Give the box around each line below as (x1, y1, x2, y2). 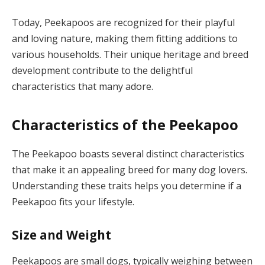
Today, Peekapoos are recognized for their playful (12, 16, 235, 30)
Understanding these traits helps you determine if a (12, 179, 241, 192)
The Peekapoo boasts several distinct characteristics (12, 147, 244, 160)
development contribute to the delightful (12, 64, 193, 77)
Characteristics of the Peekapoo (12, 114, 238, 134)
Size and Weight (12, 227, 111, 244)
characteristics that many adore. (12, 80, 153, 93)
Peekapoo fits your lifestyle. (12, 195, 134, 208)
